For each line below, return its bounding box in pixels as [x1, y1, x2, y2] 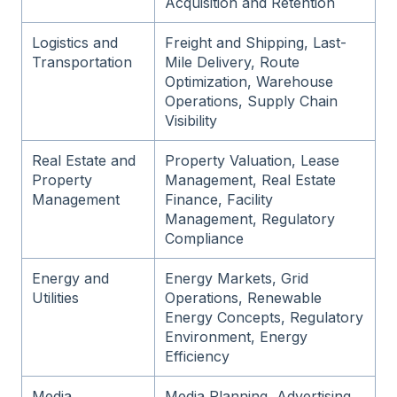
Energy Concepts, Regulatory [165, 308, 364, 327]
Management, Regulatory [165, 210, 336, 229]
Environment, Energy [165, 328, 308, 346]
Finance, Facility [165, 191, 274, 209]
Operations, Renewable [165, 289, 323, 307]
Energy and [32, 269, 110, 288]
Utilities [32, 289, 80, 307]
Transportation [32, 53, 133, 72]
